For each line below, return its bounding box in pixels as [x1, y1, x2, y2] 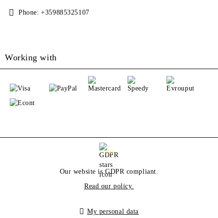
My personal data [87, 208, 139, 216]
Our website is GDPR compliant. [59, 168, 159, 176]
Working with [5, 53, 57, 63]
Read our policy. [84, 182, 134, 190]
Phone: [18, 9, 39, 17]
